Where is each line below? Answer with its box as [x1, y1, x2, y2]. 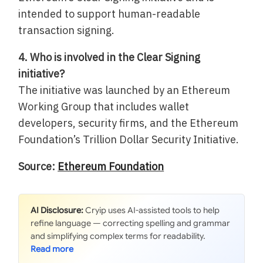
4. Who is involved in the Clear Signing [18, 50, 201, 64]
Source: [18, 159, 58, 173]
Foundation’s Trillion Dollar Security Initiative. [18, 132, 240, 146]
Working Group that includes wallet [18, 99, 190, 113]
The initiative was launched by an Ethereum [18, 83, 231, 97]
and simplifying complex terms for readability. [31, 230, 206, 241]
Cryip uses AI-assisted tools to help [83, 204, 220, 215]
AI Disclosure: [31, 204, 84, 215]
